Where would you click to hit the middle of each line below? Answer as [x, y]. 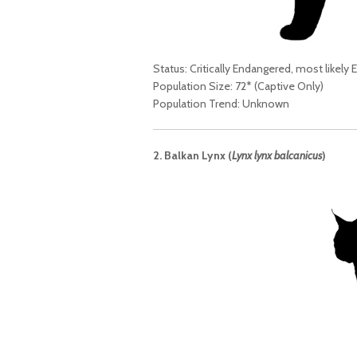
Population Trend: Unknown [221, 103]
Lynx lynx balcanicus [277, 155]
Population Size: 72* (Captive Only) [238, 86]
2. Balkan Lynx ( [192, 155]
